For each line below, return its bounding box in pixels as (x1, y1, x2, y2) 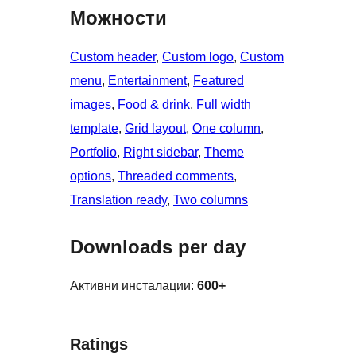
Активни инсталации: (70, 279, 197, 293)
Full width (196, 98, 251, 112)
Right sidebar (123, 145, 198, 160)
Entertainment (108, 74, 187, 88)
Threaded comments (118, 169, 234, 184)
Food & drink (118, 98, 190, 112)
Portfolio (70, 145, 117, 160)
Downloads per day (70, 236, 246, 258)
